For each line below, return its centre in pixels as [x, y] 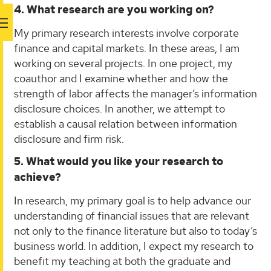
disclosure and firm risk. [69, 139]
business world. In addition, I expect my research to [134, 246]
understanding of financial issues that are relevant [132, 215]
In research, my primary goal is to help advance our [132, 200]
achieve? [38, 178]
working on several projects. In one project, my [123, 63]
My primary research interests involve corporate [126, 33]
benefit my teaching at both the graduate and [122, 261]
